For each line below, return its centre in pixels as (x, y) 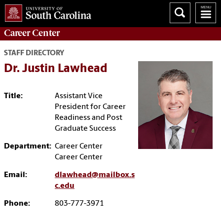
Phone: (17, 204)
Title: (13, 96)
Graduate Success (85, 129)
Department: (28, 147)
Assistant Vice (79, 96)
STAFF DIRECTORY (34, 54)
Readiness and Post (89, 118)
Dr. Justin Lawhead (56, 69)
